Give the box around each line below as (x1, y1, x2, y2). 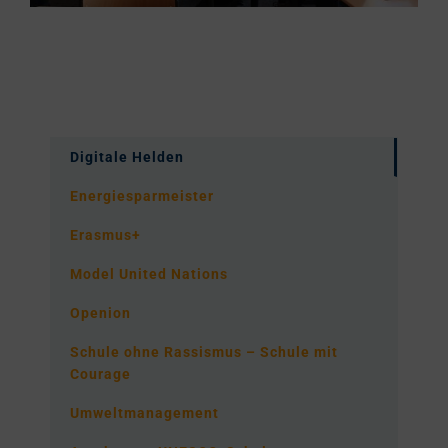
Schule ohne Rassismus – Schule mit (70, 344, 338, 361)
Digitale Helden (70, 149, 184, 166)
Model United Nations (70, 266, 228, 283)
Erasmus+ (70, 227, 141, 244)
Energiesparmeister (70, 188, 214, 205)
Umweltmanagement (70, 405, 219, 422)
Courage (70, 366, 131, 383)
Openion (70, 305, 131, 322)
